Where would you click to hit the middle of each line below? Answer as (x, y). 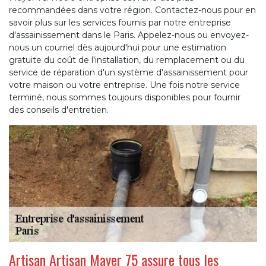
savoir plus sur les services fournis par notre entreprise (120, 23)
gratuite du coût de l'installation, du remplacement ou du (127, 60)
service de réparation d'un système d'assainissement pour (129, 73)
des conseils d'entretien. (59, 110)
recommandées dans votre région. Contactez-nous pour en (132, 10)
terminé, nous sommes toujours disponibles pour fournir (125, 98)
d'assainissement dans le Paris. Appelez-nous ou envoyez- (129, 35)
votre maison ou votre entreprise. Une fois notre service (124, 85)
